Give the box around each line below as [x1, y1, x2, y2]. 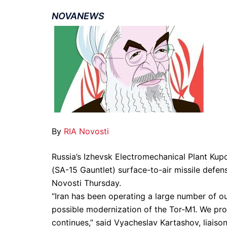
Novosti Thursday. [52, 178, 121, 188]
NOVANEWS [52, 11, 104, 21]
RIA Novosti [64, 126, 109, 136]
